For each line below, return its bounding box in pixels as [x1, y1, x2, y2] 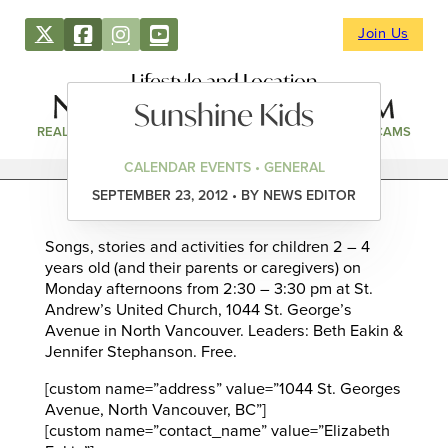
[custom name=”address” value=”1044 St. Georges [44, 379, 401, 400]
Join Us [358, 25, 409, 44]
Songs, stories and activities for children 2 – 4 [44, 237, 370, 258]
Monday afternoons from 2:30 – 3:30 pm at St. [44, 279, 373, 300]
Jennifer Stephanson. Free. [44, 342, 237, 363]
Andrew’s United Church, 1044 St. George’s [44, 300, 352, 321]
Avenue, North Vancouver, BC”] [44, 400, 266, 421]
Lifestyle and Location [131, 67, 317, 94]
